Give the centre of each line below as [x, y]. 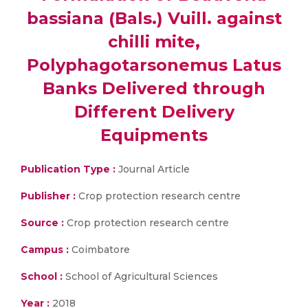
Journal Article [153, 169]
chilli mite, [154, 42]
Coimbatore [99, 250]
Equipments [154, 135]
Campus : [45, 250]
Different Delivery [154, 112]
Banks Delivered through [154, 88]
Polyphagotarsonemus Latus [154, 65]
